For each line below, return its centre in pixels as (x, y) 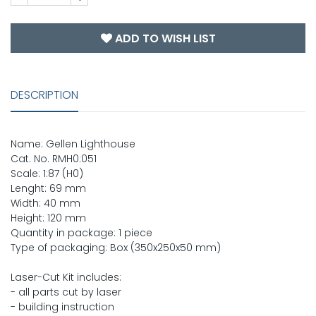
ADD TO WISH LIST (164, 39)
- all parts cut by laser (66, 292)
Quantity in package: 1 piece (81, 233)
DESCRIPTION (44, 95)
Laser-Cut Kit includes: (66, 278)
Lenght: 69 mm (48, 189)
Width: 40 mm (45, 203)
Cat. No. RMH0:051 (54, 159)
